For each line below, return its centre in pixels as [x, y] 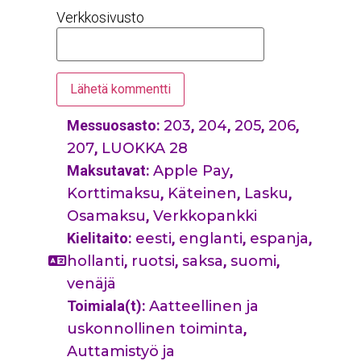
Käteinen [202, 193]
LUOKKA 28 [145, 148]
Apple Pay [191, 170]
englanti [211, 238]
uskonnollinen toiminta [155, 328]
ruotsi [153, 261]
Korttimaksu [114, 193]
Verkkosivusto [100, 18]
